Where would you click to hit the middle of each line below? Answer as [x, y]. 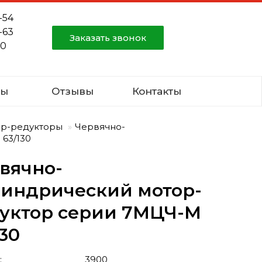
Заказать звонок [108, 37]
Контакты [156, 91]
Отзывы [73, 91]
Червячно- [100, 127]
